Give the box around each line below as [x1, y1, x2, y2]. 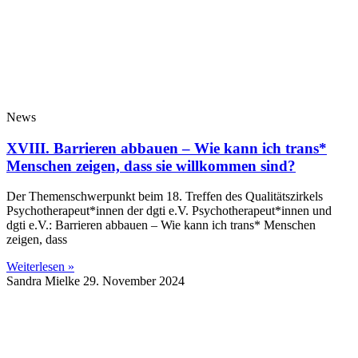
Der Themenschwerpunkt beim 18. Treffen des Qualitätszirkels [6, 189, 323, 204]
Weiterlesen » [6, 260, 74, 274]
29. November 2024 [83, 274, 185, 288]
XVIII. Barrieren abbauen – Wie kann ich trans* [6, 139, 327, 157]
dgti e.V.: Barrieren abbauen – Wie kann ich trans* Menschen [6, 218, 316, 233]
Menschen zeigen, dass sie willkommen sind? [6, 157, 296, 174]
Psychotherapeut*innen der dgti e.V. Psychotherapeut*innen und [6, 204, 332, 218]
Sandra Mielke [6, 274, 83, 288]
